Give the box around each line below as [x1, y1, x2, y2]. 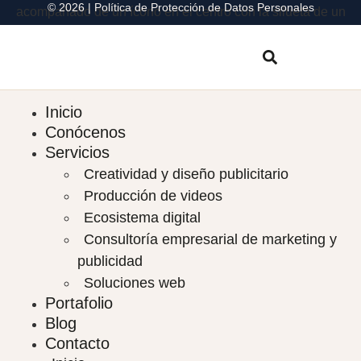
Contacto [45, 334, 110, 353]
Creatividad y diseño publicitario [84, 166, 288, 183]
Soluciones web [84, 275, 185, 292]
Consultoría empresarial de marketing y [84, 231, 337, 248]
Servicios [45, 143, 110, 162]
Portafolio [45, 294, 113, 313]
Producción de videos [84, 188, 222, 205]
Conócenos [45, 123, 126, 142]
